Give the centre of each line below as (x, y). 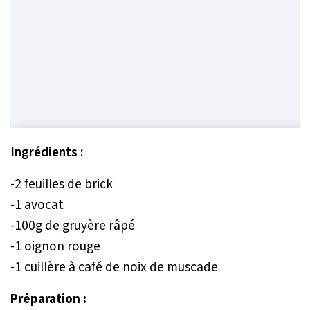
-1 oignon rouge (55, 247)
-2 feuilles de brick (62, 184)
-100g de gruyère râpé (73, 226)
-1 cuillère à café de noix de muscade (114, 267)
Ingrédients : (47, 153)
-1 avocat (37, 205)
